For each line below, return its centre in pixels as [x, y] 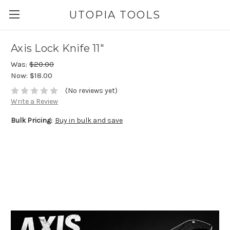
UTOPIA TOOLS [115, 15]
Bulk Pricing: [32, 121]
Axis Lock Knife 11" [57, 49]
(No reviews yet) [91, 91]
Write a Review [34, 102]
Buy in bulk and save [89, 121]
